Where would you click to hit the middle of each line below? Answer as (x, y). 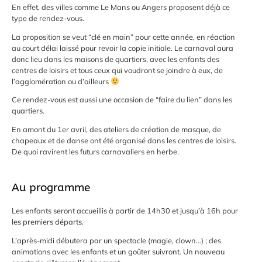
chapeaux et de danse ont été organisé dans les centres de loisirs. (124, 141)
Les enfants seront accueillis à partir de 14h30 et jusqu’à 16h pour (125, 211)
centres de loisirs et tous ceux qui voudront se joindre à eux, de (117, 70)
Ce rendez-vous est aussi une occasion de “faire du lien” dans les (122, 100)
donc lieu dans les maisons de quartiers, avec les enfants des (116, 59)
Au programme (51, 188)
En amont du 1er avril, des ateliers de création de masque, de (116, 130)
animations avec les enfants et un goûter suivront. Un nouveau (118, 252)
